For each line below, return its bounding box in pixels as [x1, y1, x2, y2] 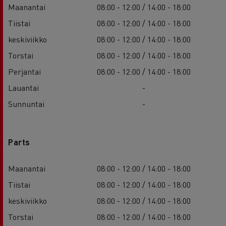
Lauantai [8, 82, 39, 93]
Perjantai [8, 66, 41, 77]
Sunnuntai [8, 98, 44, 109]
